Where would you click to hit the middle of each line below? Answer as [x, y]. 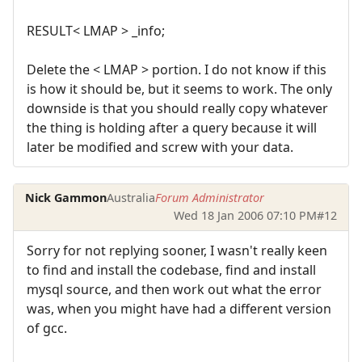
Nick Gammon [66, 198]
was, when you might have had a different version [179, 308]
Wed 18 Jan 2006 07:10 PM [245, 216]
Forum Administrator [210, 198]
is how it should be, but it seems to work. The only [179, 89]
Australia [131, 198]
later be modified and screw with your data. [160, 147]
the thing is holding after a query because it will [172, 128]
